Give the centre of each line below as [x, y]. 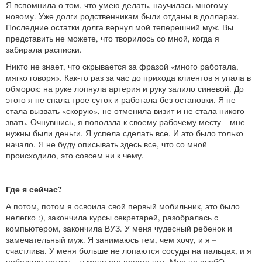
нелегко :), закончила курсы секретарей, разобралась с [112, 217]
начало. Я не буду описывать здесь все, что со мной [106, 144]
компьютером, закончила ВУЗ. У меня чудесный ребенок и [119, 228]
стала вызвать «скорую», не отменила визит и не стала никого [125, 111]
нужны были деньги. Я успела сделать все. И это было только [125, 133]
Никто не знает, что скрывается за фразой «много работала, [122, 66]
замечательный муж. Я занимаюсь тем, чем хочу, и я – [111, 239]
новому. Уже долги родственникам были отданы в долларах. [123, 16]
